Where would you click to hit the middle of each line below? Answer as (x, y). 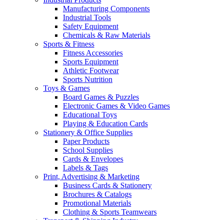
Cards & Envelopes (93, 159)
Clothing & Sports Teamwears (110, 212)
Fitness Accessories (93, 53)
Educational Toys (90, 115)
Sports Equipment (91, 62)
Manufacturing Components (106, 9)
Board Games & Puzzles (101, 97)
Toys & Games (67, 88)
